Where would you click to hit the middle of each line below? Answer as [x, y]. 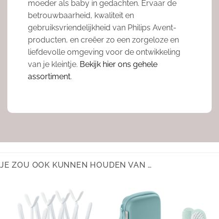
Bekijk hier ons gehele [118, 64]
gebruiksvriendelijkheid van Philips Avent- [102, 27]
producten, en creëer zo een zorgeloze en [103, 40]
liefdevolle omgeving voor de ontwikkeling [104, 52]
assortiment [49, 76]
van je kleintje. [54, 64]
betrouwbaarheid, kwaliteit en [81, 15]
